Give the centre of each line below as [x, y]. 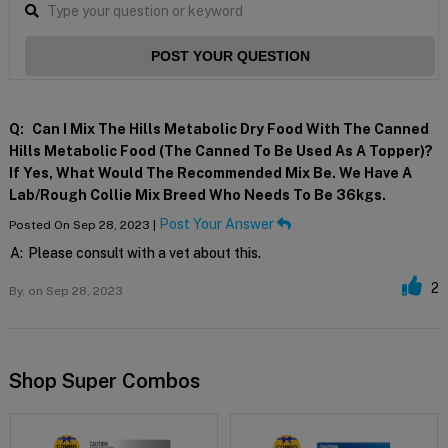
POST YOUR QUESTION [230, 55]
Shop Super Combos [104, 380]
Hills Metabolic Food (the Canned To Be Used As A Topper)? [220, 150]
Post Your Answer [217, 223]
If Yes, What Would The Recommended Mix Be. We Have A [210, 172]
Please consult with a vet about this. [144, 252]
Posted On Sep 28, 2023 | [83, 224]
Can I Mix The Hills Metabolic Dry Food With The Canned [228, 128]
